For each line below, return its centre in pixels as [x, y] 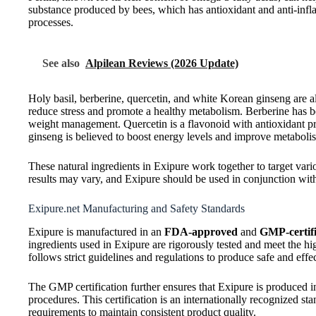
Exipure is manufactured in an [96, 231]
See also [61, 63]
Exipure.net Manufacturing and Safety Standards [136, 208]
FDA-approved [201, 231]
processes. [51, 22]
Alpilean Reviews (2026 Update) [162, 63]
